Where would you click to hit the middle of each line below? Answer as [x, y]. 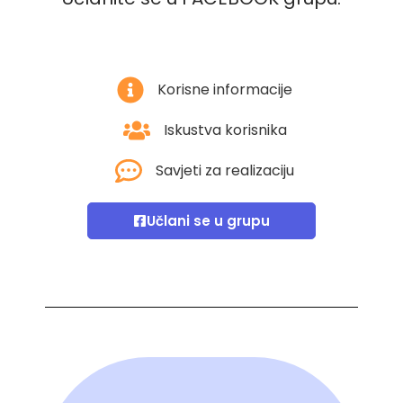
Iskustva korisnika [225, 130]
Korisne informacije [225, 89]
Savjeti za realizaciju [225, 170]
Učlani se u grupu [208, 220]
